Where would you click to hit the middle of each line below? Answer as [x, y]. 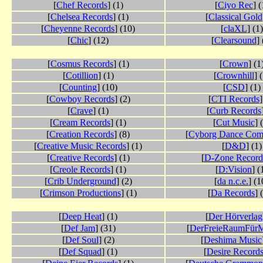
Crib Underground [82, 181]
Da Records [233, 193]
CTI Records [235, 99]
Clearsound [235, 41]
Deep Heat [82, 217]
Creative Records [82, 158]
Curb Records [235, 111]
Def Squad [82, 252]
